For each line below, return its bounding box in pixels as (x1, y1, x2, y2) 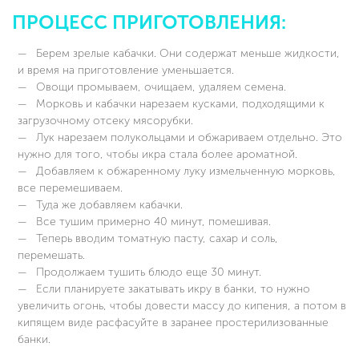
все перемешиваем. (18, 181, 123, 196)
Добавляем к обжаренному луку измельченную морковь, (33, 164, 336, 179)
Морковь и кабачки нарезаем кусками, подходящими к (33, 97, 325, 111)
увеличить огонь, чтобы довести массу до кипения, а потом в (18, 299, 346, 313)
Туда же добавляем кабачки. (33, 198, 183, 212)
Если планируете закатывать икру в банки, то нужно (33, 282, 310, 296)
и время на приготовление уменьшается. (18, 63, 234, 78)
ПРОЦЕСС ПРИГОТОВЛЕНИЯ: (12, 11, 286, 34)
